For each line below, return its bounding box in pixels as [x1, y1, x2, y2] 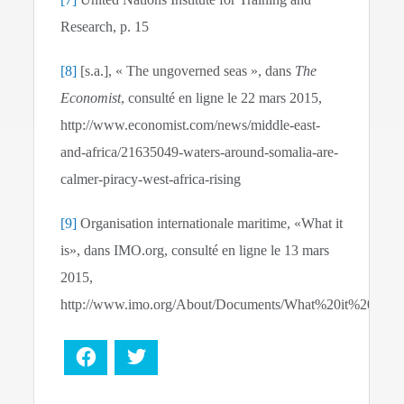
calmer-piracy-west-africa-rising [60, 171, 242, 188]
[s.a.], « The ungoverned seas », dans [77, 63, 296, 79]
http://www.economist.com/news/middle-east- [60, 117, 321, 133]
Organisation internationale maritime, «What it [77, 216, 344, 232]
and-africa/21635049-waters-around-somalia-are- [60, 144, 339, 161]
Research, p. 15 [60, 19, 150, 35]
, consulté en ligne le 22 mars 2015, [121, 90, 323, 106]
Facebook [98, 350, 148, 364]
